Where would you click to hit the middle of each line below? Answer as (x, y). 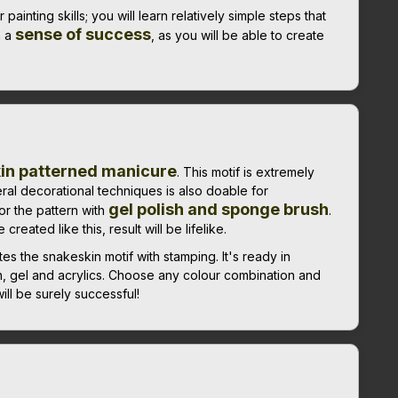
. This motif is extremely (246, 171)
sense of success (83, 34)
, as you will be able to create (238, 35)
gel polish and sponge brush (219, 209)
